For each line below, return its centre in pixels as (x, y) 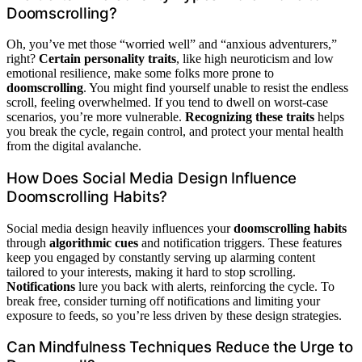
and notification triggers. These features (240, 242)
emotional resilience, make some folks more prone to (140, 74)
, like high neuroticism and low (255, 59)
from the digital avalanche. (74, 146)
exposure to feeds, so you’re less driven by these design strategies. (174, 315)
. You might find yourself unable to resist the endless (216, 88)
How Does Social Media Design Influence (152, 178)
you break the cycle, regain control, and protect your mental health (175, 132)
